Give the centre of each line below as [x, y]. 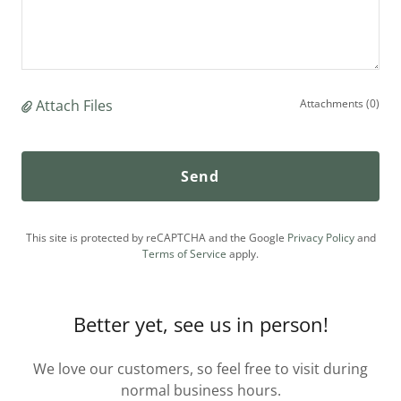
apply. [243, 254]
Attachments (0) [340, 103]
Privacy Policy [320, 238]
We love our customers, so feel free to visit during [200, 369]
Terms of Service [184, 254]
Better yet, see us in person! [200, 324]
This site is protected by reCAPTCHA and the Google [156, 238]
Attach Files [74, 106]
